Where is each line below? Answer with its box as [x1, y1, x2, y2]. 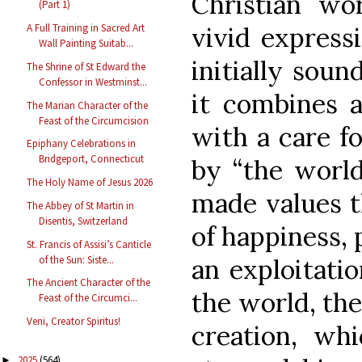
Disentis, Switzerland [39, 213, 128, 228]
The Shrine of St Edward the [27, 59, 146, 74]
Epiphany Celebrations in [27, 137, 137, 151]
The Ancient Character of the [27, 276, 151, 290]
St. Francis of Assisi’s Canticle [27, 237, 152, 251]
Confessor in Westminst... [39, 74, 148, 89]
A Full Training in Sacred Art [27, 21, 145, 36]
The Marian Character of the [27, 98, 149, 112]
